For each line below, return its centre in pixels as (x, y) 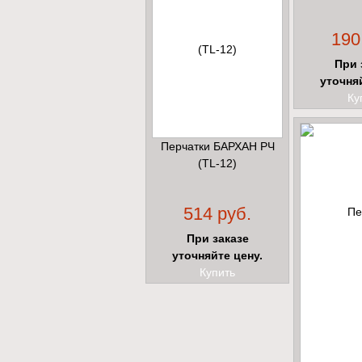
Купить (217, 273)
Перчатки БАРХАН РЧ (217, 147)
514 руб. (217, 214)
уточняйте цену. (217, 256)
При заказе (217, 239)
